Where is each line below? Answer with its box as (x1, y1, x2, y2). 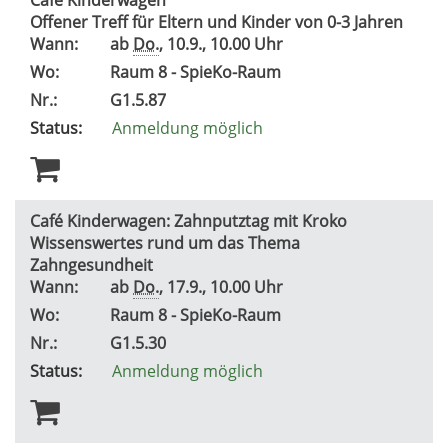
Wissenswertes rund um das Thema (30, 231, 300, 254)
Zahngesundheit (30, 253, 157, 276)
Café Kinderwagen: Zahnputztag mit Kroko (30, 209, 347, 232)
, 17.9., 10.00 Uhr (159, 275, 291, 298)
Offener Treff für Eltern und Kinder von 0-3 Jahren (30, 10, 407, 33)
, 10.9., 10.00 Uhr (159, 32, 291, 55)
